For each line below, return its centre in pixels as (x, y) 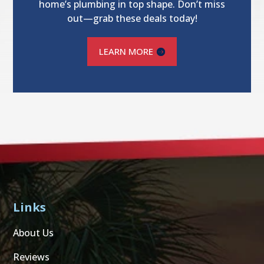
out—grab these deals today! (132, 19)
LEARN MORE (126, 52)
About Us (34, 233)
